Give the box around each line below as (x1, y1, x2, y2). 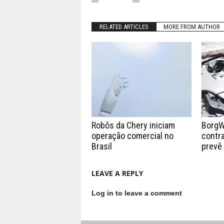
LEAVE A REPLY (91, 168, 143, 178)
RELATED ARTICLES (99, 22, 148, 30)
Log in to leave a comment (91, 188, 182, 197)
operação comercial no (91, 130, 173, 141)
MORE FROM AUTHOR (163, 22, 220, 30)
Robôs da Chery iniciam (91, 119, 175, 130)
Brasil (91, 140, 112, 151)
